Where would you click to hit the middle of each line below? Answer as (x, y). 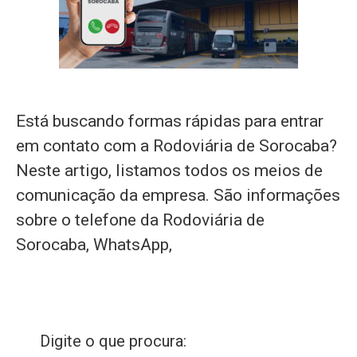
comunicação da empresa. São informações (178, 195)
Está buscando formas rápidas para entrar (170, 121)
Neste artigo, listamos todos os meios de (169, 171)
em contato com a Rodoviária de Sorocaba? (177, 146)
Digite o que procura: (113, 341)
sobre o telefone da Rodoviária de (140, 220)
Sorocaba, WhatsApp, (94, 245)
